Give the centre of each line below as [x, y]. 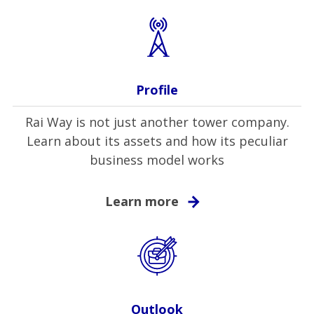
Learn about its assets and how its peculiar [157, 141]
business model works [157, 160]
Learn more [142, 202]
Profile [157, 90]
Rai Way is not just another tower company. [157, 122]
